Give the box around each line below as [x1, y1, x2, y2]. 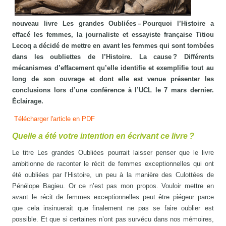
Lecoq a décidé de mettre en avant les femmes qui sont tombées [12, 41, 214, 49]
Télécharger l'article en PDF [12, 115, 95, 123]
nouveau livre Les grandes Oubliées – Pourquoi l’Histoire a [12, 19, 214, 27]
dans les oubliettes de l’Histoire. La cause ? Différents [12, 52, 214, 61]
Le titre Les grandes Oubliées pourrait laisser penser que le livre [12, 148, 214, 156]
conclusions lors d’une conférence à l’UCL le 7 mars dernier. [12, 86, 214, 94]
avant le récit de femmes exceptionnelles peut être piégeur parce [12, 193, 214, 201]
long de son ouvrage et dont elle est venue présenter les [12, 75, 214, 83]
